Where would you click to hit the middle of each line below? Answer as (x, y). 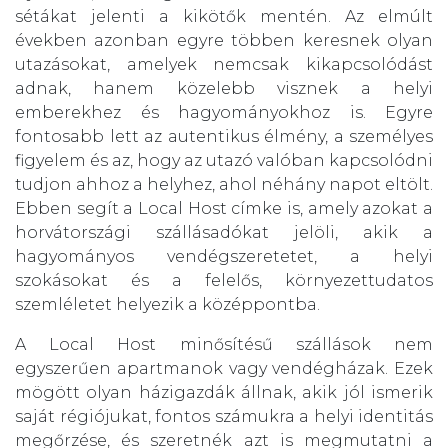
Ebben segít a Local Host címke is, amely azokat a (224, 209)
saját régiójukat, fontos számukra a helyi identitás (224, 417)
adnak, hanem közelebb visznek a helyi (224, 89)
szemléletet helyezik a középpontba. (167, 305)
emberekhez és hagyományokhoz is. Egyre (224, 113)
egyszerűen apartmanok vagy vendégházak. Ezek (224, 369)
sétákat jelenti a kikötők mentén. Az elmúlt (224, 17)
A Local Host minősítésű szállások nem (224, 345)
